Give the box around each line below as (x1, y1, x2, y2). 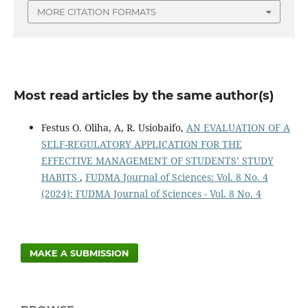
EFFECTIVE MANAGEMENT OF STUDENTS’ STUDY (41, 154, 274, 168)
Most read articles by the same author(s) (13, 88, 274, 104)
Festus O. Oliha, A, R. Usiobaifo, (41, 121, 186, 135)
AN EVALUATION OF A (186, 121, 290, 135)
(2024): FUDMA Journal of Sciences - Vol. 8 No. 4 (41, 187, 261, 201)
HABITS (41, 170, 80, 184)
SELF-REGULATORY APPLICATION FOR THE (41, 137, 242, 151)
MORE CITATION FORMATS (37, 5, 156, 17)
